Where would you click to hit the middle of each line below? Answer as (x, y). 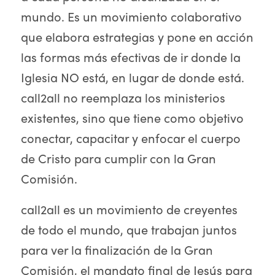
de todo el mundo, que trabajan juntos (129, 229)
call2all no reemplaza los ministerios (123, 97)
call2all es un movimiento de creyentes (129, 209)
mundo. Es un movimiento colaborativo (131, 16)
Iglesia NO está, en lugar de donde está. (132, 77)
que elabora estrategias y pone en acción (137, 37)
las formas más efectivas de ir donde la (130, 57)
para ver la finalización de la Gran (117, 250)
